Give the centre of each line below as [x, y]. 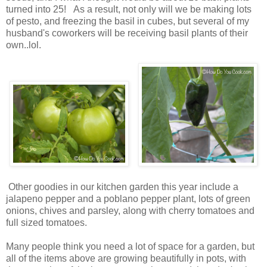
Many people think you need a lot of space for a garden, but [130, 246]
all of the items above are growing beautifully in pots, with [126, 258]
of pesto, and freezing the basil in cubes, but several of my [128, 21]
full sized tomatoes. [46, 222]
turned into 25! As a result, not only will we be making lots [129, 9]
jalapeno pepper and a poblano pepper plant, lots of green [128, 198]
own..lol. [24, 45]
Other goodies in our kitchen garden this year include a [122, 187]
